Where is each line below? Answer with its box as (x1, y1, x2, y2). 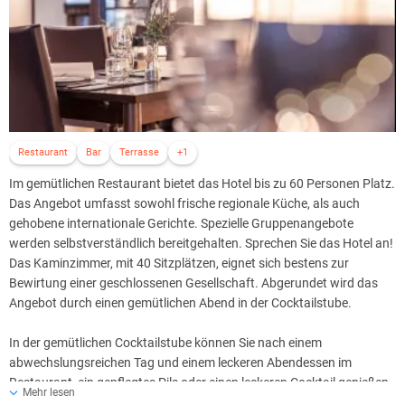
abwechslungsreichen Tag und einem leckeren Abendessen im (9, 355, 352, 371)
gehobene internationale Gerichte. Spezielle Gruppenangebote (9, 216, 353, 231)
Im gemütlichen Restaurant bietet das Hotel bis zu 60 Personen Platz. (9, 176, 395, 192)
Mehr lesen (23, 385, 75, 399)
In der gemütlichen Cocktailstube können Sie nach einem (9, 335, 322, 351)
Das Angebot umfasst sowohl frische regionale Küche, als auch (9, 196, 360, 212)
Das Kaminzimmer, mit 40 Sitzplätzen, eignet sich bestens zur (9, 256, 349, 271)
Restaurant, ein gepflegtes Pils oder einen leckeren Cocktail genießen (9, 375, 389, 391)
